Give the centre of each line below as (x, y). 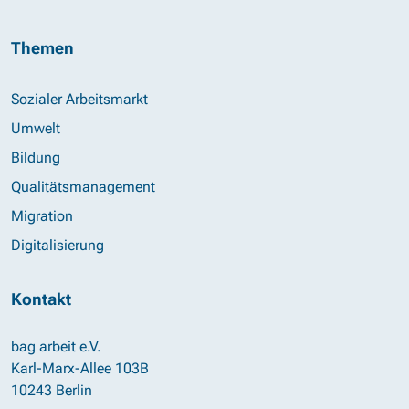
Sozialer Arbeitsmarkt (79, 100)
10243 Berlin (52, 391)
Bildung (36, 158)
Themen (42, 48)
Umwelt (36, 129)
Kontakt (41, 299)
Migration (42, 216)
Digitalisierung (58, 246)
